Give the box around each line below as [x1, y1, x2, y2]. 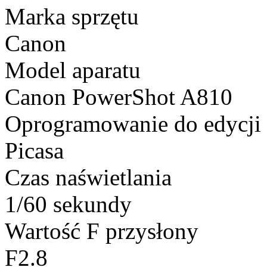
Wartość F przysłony [5, 218, 198, 244]
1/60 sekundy [5, 191, 132, 218]
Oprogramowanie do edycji [5, 111, 261, 137]
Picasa [5, 138, 70, 164]
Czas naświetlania [5, 164, 172, 191]
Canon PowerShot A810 [5, 84, 238, 110]
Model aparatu [5, 57, 141, 83]
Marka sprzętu [5, 4, 139, 30]
